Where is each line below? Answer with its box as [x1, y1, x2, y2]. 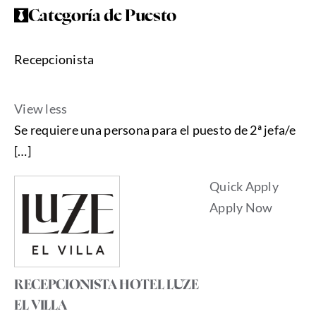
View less [13, 100, 68, 116]
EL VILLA [13, 299, 67, 312]
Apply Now [209, 199, 273, 215]
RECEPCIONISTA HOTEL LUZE [13, 279, 199, 292]
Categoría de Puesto [28, 8, 177, 25]
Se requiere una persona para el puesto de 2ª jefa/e [13, 121, 296, 138]
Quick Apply [209, 178, 279, 194]
